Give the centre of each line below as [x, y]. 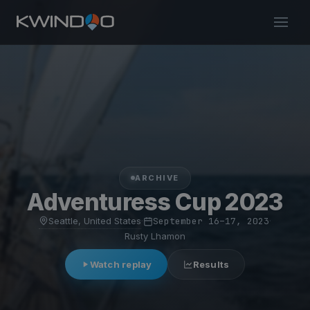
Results [211, 264]
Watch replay [121, 264]
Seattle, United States [95, 220]
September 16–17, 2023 [211, 221]
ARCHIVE [157, 177]
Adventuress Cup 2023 [155, 201]
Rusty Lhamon [155, 236]
